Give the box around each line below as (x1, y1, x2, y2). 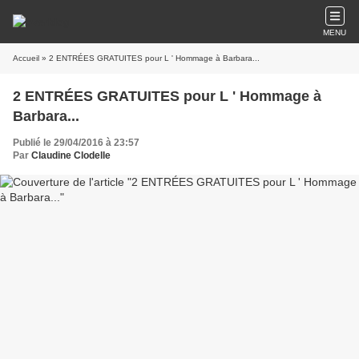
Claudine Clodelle (31, 150, 111, 161)
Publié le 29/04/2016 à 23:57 (13, 137, 139, 148)
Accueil (13, 54, 39, 63)
